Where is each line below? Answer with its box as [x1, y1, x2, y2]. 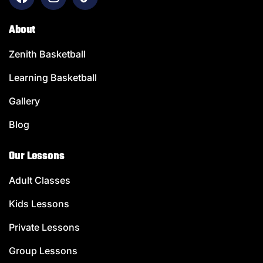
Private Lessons [9, 221, 80, 233]
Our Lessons [9, 147, 65, 165]
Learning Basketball [9, 71, 97, 83]
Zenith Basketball [9, 48, 86, 60]
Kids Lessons [9, 197, 69, 210]
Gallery [9, 95, 40, 107]
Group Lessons [9, 244, 77, 257]
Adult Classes [9, 174, 70, 186]
